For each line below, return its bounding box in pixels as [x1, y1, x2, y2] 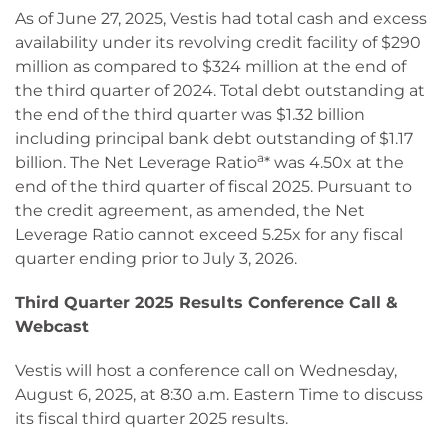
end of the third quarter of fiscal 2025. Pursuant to [15, 177, 412, 196]
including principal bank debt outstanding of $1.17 [15, 129, 413, 148]
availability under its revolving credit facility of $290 [15, 33, 421, 52]
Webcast [15, 317, 89, 336]
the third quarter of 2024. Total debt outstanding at [15, 81, 425, 100]
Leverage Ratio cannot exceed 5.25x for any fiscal [15, 225, 403, 244]
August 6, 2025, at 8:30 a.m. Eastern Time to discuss [15, 385, 423, 404]
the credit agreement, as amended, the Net [15, 201, 365, 220]
